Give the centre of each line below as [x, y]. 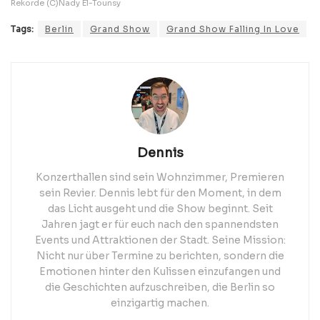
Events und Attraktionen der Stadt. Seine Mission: [160, 240]
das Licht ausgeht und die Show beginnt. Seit [160, 208]
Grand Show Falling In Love [233, 29]
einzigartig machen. [160, 302]
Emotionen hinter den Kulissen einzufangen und [160, 271]
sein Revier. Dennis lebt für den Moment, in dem [160, 192]
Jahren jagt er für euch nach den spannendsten [160, 224]
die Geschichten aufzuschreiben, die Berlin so [160, 287]
